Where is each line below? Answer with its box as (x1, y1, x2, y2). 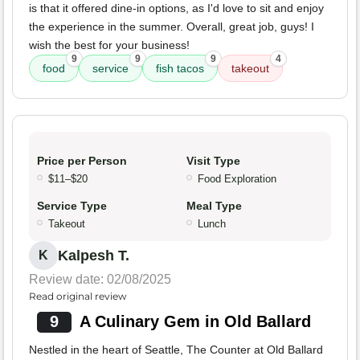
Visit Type (186, 154, 240, 168)
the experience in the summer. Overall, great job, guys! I (29, 20, 314, 34)
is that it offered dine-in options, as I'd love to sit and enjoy (29, 2, 324, 15)
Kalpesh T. (58, 247, 129, 264)
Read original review (29, 290, 127, 303)
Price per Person (37, 154, 127, 168)
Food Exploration (198, 173, 276, 186)
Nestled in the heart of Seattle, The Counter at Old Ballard (29, 343, 323, 357)
